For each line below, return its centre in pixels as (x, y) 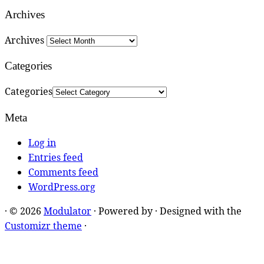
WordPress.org (62, 187)
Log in (42, 143)
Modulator (67, 211)
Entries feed (56, 158)
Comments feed (63, 172)
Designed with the (201, 211)
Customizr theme (43, 226)
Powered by (126, 211)
